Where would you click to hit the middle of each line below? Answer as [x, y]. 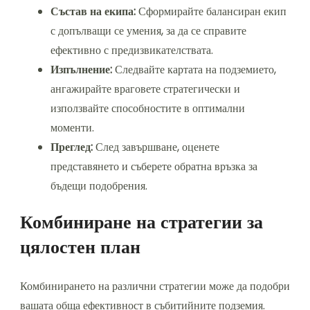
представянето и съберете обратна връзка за [154, 166]
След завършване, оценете [156, 147]
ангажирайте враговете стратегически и [145, 89]
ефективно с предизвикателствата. [132, 50]
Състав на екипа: [93, 11]
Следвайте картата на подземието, [194, 69]
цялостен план [80, 247]
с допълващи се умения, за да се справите [148, 30]
